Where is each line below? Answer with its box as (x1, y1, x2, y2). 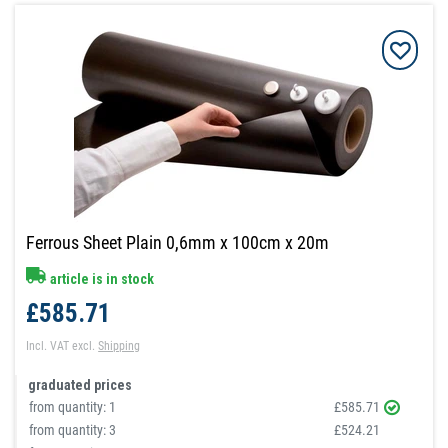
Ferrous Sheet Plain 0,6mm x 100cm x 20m (26, 232, 330, 253)
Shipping (98, 339, 141, 353)
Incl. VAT (26, 339, 70, 353)
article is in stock (47, 271, 155, 287)
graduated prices (28, 377, 133, 393)
